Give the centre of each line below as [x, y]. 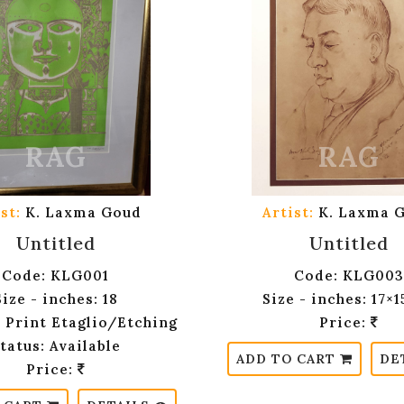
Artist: [288, 213]
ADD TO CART [288, 359]
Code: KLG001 [55, 276]
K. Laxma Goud [81, 213]
